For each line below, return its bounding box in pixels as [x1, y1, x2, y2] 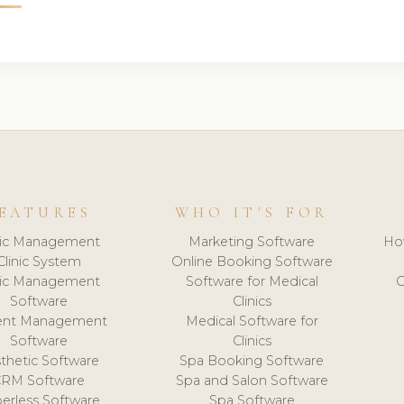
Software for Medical [185, 272, 318, 289]
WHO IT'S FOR [175, 204, 329, 223]
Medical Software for [185, 312, 318, 329]
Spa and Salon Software [175, 372, 328, 389]
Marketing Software [188, 233, 316, 250]
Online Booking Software [170, 252, 333, 270]
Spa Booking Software [179, 352, 325, 369]
